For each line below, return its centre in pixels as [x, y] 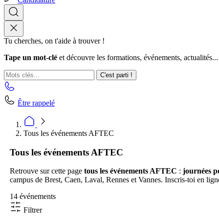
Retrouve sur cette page [46, 171]
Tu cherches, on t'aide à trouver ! [54, 41]
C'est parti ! [116, 75]
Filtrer [32, 210]
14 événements [33, 197]
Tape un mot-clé [31, 57]
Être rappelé [36, 103]
